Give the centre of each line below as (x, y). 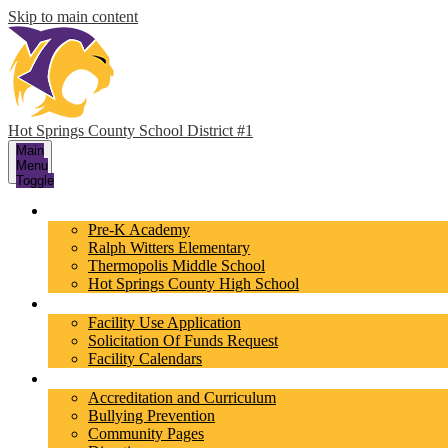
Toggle (35, 180)
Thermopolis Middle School (176, 265)
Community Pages (146, 433)
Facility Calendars (145, 358)
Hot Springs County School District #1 (130, 130)
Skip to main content (73, 16)
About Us (94, 378)
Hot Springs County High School (193, 283)
